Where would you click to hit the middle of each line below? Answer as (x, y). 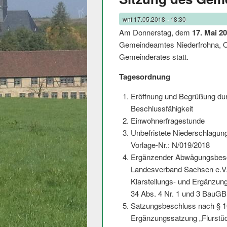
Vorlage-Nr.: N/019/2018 (170, 145)
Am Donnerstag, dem (156, 32)
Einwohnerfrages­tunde (167, 121)
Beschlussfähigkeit (162, 108)
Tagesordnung (145, 77)
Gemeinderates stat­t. (154, 57)
